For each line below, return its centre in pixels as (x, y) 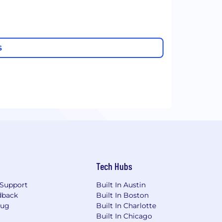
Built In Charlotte (126, 206)
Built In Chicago (124, 216)
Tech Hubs (114, 166)
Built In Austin (121, 185)
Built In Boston (123, 195)
